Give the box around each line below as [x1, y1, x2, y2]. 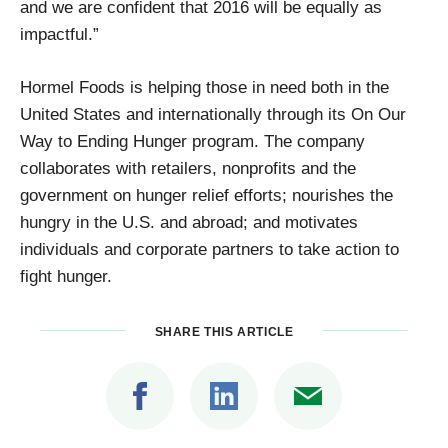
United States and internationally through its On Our [20, 104, 406, 124]
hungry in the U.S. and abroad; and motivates [20, 212, 358, 232]
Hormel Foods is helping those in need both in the [20, 77, 389, 97]
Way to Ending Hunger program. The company [20, 131, 365, 151]
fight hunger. [20, 266, 112, 286]
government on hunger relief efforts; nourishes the [20, 185, 393, 205]
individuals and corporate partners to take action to [20, 239, 399, 259]
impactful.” [20, 24, 99, 45]
